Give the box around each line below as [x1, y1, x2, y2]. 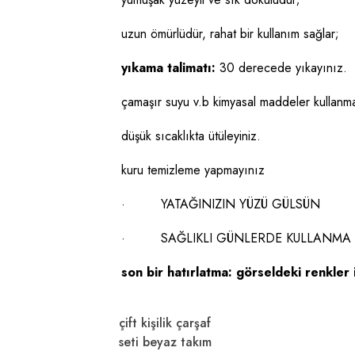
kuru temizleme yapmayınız [120, 161, 265, 179]
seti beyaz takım [119, 333, 212, 351]
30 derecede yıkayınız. [215, 59, 347, 77]
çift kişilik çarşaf [119, 314, 211, 332]
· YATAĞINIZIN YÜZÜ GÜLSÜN [120, 195, 320, 213]
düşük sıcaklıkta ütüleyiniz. [120, 127, 261, 145]
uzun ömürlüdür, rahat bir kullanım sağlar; [120, 25, 339, 43]
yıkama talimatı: [120, 59, 216, 77]
